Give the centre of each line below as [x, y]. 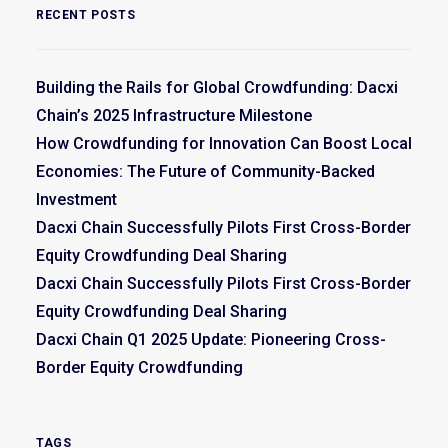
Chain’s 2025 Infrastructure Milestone [174, 116]
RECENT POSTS [86, 15]
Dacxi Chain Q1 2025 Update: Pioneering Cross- [211, 340]
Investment [76, 200]
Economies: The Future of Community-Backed [205, 172]
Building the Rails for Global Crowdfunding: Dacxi [217, 88]
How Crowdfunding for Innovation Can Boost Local [224, 144]
